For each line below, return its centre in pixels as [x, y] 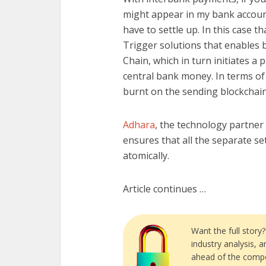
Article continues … [164, 189]
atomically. [146, 156]
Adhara [139, 125]
